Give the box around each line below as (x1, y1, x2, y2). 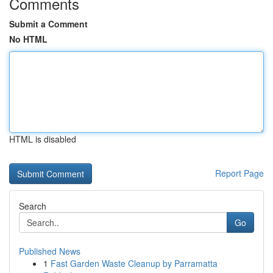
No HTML (9, 33, 48, 45)
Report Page (215, 167, 264, 179)
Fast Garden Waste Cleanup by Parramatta (51, 257, 218, 269)
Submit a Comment (9, 18, 88, 30)
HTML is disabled (9, 133, 76, 145)
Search (19, 200, 46, 212)
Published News (19, 245, 80, 257)
